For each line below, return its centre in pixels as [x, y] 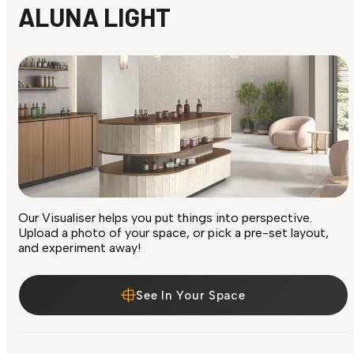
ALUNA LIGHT [94, 17]
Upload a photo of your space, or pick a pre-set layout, [173, 233]
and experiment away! [79, 248]
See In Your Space [191, 295]
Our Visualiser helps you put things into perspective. [165, 218]
